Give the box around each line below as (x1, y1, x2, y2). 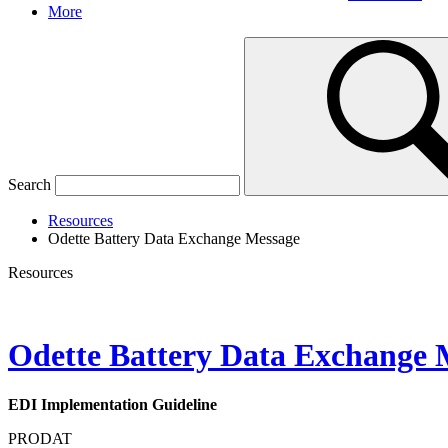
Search (8, 176, 51, 193)
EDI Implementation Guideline (8, 395, 217, 413)
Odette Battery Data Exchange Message (48, 230, 300, 247)
